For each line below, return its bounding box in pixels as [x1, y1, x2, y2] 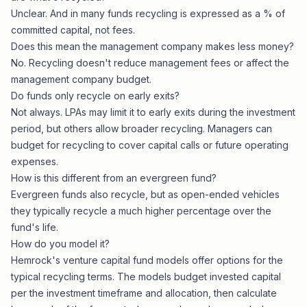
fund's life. [11, 221, 58, 233]
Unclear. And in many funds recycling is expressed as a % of [11, 8, 285, 19]
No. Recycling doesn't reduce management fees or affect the [11, 57, 289, 69]
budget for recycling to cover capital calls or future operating [11, 139, 288, 151]
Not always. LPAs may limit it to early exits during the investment [11, 106, 295, 118]
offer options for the [189, 254, 283, 266]
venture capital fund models [63, 254, 189, 266]
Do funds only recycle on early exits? [11, 90, 180, 101]
